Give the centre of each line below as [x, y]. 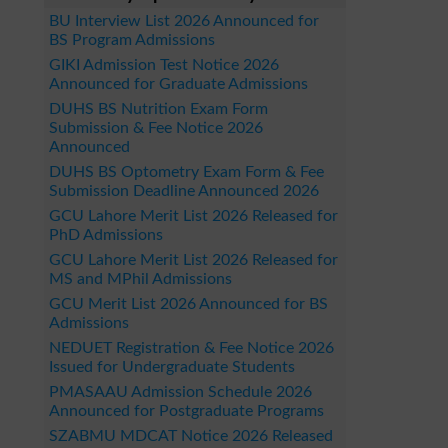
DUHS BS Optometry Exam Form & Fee [186, 172]
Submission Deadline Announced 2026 [184, 191]
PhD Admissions [106, 235]
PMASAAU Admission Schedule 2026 [180, 392]
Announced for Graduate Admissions [178, 84]
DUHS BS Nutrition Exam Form [158, 109]
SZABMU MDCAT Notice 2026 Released [191, 436]
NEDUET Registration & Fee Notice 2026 [191, 348]
